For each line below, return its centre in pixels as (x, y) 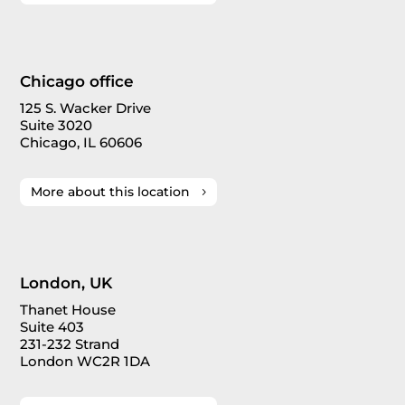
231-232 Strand (70, 344)
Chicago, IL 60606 (81, 142)
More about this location (111, 191)
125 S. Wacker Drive (86, 108)
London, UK (66, 283)
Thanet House (68, 309)
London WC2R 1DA (85, 361)
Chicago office (77, 81)
